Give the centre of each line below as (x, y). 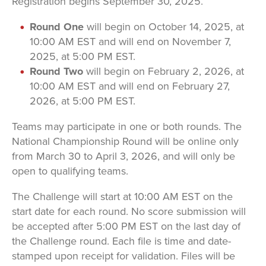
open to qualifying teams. (70, 171)
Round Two (56, 71)
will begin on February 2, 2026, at (163, 71)
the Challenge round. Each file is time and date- (121, 241)
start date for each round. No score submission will (129, 211)
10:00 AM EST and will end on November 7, (130, 42)
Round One (56, 27)
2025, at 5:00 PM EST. (82, 56)
